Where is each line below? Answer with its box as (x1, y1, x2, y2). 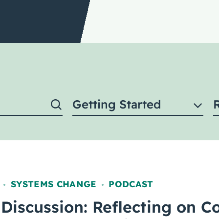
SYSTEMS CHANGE (10, 178, 97, 190)
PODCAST (109, 178, 153, 190)
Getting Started (72, 97, 161, 111)
